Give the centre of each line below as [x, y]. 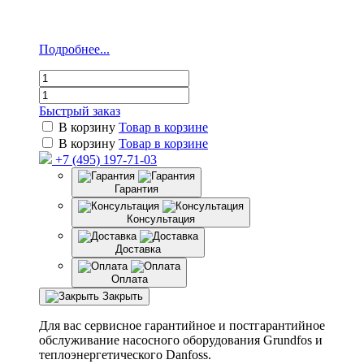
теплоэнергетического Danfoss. [125, 354]
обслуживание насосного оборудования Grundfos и [181, 340]
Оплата [129, 279]
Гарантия [136, 188]
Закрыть [123, 296]
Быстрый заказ [80, 110]
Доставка [138, 249]
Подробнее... [74, 49]
